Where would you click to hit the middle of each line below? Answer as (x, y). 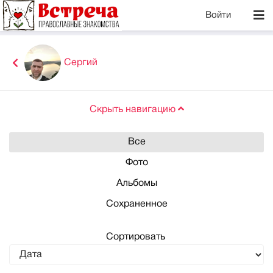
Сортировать (136, 237)
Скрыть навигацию (132, 110)
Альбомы (136, 183)
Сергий (81, 62)
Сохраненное (136, 204)
